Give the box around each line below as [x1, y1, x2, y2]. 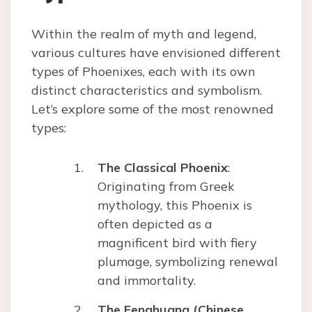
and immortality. [97, 272, 196, 289]
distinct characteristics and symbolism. [31, 82, 262, 99]
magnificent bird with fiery [97, 235, 257, 251]
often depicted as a [97, 216, 212, 233]
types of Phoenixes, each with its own [31, 63, 256, 80]
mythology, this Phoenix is [97, 197, 252, 214]
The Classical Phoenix [97, 159, 228, 176]
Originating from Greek [97, 178, 235, 195]
